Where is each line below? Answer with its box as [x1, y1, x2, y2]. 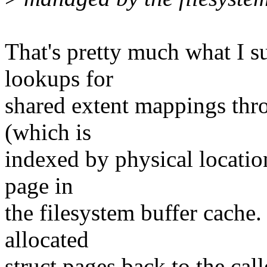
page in [5, 173, 73, 199]
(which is [5, 119, 91, 145]
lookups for [5, 66, 113, 92]
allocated [5, 226, 89, 253]
